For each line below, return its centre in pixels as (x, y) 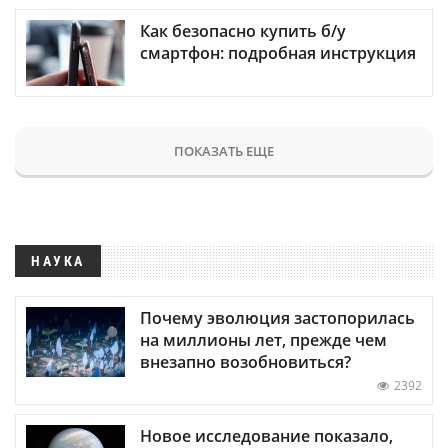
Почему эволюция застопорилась (277, 318)
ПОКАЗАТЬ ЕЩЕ (224, 150)
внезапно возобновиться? (245, 362)
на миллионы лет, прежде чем (263, 340)
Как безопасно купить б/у (243, 30)
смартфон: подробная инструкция (278, 52)
